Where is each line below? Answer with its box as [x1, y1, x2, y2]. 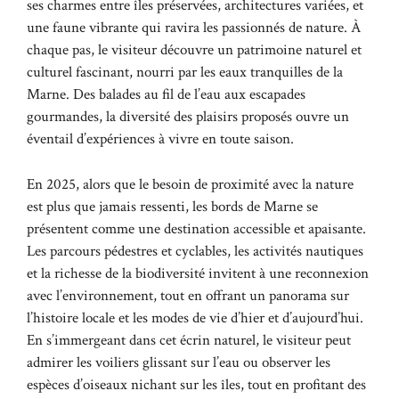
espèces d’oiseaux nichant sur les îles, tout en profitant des [27, 374, 366, 395]
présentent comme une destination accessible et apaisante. [27, 218, 366, 239]
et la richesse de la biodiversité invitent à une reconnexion [27, 263, 369, 283]
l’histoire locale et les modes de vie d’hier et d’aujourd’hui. [27, 307, 363, 328]
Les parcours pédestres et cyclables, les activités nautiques [27, 240, 363, 261]
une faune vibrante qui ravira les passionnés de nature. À [27, 18, 361, 38]
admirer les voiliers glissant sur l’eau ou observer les [27, 352, 330, 372]
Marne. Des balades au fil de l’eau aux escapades [27, 85, 305, 105]
